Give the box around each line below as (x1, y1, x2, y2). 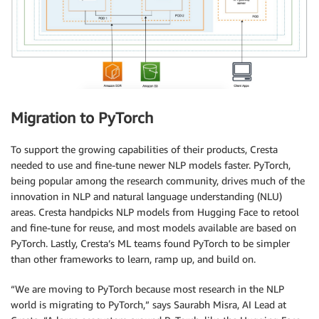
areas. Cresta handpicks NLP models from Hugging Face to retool (11, 206, 299, 219)
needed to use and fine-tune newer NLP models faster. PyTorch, (11, 159, 291, 172)
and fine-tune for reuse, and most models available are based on (11, 221, 296, 234)
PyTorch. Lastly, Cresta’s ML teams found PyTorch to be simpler (11, 237, 290, 250)
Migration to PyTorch (11, 108, 153, 127)
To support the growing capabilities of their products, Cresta (11, 143, 278, 156)
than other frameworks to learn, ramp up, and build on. (11, 253, 256, 266)
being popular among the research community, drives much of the (11, 174, 305, 187)
